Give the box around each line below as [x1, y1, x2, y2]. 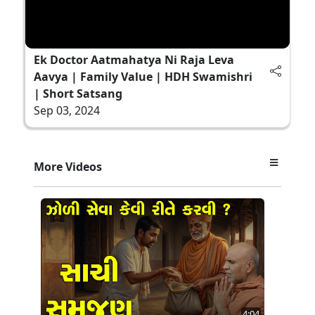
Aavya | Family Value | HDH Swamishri [34, 68, 252, 84]
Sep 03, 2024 [34, 102, 100, 118]
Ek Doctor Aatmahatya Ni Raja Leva [34, 51, 234, 67]
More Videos [34, 158, 102, 174]
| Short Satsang [34, 85, 122, 101]
